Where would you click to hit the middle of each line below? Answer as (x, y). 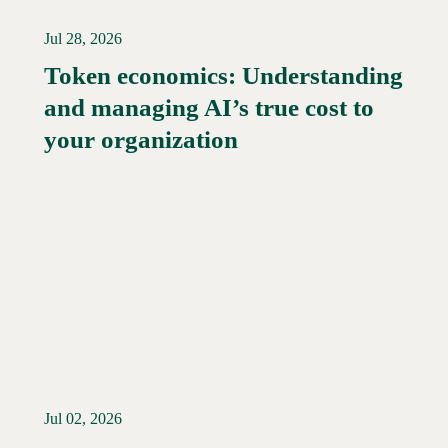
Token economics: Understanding (223, 75)
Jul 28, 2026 (83, 38)
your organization (141, 139)
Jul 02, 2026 (83, 418)
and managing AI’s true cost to (209, 107)
